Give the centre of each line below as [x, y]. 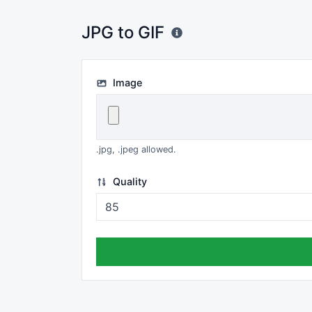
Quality [128, 181]
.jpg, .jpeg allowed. [136, 149]
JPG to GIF [123, 32]
